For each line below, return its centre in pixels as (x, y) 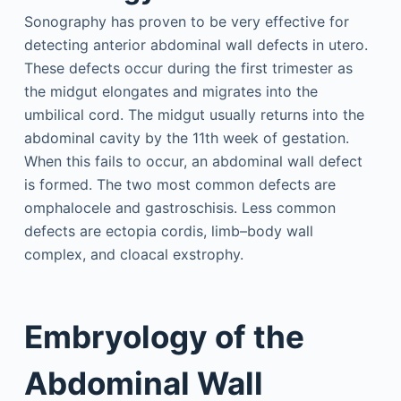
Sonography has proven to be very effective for (186, 21)
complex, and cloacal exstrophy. (133, 254)
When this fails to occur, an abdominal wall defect (193, 161)
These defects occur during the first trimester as (188, 68)
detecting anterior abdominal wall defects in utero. (196, 45)
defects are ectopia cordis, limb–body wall (168, 231)
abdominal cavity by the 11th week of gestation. (186, 138)
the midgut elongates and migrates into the (171, 91)
